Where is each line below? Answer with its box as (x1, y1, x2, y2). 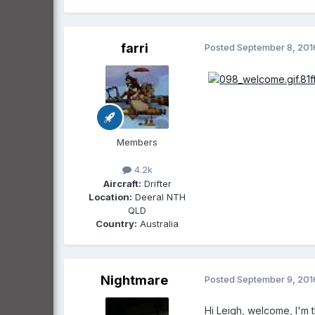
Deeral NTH (132, 191, 186, 202)
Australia (137, 217, 179, 229)
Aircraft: (103, 177, 141, 189)
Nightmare (101, 272, 168, 288)
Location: (89, 191, 132, 202)
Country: (96, 217, 137, 229)
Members (117, 136, 157, 148)
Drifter (141, 177, 172, 189)
